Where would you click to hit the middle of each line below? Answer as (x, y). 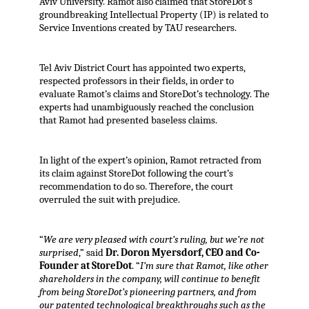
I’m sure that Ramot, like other (204, 266)
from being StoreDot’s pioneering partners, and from (148, 292)
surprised (59, 253)
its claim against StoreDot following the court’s (136, 174)
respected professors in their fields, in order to (136, 81)
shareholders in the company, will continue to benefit (149, 279)
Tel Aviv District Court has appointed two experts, (142, 68)
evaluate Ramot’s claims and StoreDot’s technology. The (154, 94)
